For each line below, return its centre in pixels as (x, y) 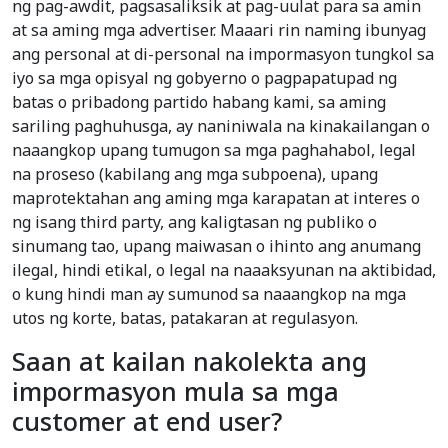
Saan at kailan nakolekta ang (189, 361)
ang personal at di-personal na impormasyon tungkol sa (223, 54)
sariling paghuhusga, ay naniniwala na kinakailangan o (221, 126)
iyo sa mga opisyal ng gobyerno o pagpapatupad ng (204, 78)
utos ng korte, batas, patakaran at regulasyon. (185, 318)
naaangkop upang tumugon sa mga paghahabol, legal (214, 150)
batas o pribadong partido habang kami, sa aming (199, 102)
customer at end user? (147, 421)
